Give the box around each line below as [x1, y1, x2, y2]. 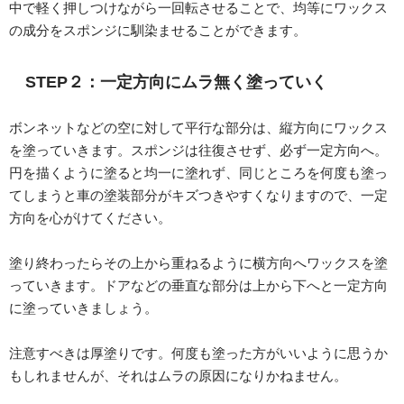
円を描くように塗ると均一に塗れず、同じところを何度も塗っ [9, 166, 388, 180]
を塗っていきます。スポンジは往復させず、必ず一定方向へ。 [9, 143, 388, 158]
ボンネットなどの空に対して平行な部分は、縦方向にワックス [9, 121, 388, 135]
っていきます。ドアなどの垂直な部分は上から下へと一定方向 [9, 279, 388, 293]
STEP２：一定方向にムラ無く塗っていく [25, 74, 327, 91]
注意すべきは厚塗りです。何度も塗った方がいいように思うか [9, 346, 388, 361]
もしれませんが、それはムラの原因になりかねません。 [9, 369, 347, 383]
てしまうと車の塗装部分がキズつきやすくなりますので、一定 [9, 188, 388, 203]
